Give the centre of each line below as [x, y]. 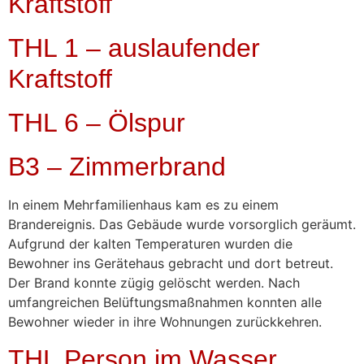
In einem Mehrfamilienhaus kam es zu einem [143, 205]
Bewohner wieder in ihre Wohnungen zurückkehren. [165, 322]
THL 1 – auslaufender [134, 48]
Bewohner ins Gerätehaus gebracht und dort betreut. [171, 264]
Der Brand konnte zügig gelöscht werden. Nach [154, 283]
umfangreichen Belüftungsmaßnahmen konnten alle [165, 303]
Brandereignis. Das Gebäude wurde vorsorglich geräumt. [182, 225]
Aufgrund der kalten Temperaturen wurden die [150, 244]
